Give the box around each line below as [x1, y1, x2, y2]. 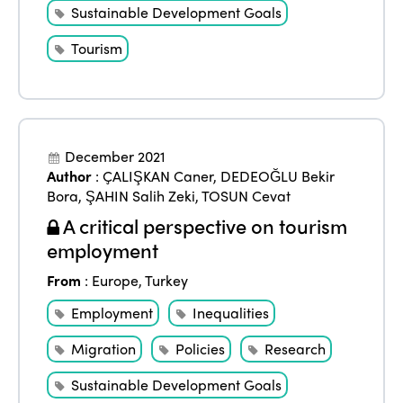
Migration [71, 338, 137, 360]
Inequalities [193, 302, 270, 324]
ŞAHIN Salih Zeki [85, 185, 196, 207]
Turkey [145, 270, 189, 291]
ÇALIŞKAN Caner [103, 166, 214, 187]
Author [47, 166, 93, 187]
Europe [92, 270, 139, 291]
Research [264, 338, 327, 360]
